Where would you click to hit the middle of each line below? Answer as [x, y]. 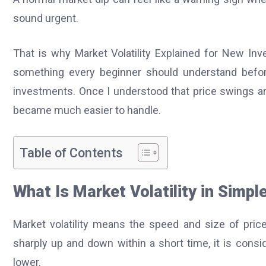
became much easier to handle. [87, 110]
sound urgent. [46, 18]
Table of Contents [71, 153]
